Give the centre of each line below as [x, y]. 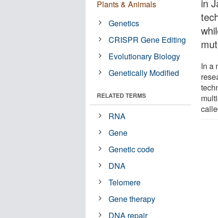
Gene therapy [132, 199]
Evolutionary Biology [145, 56]
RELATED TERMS [121, 95]
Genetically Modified [144, 73]
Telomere [125, 182]
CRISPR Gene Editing [147, 39]
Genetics [124, 23]
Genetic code [132, 149]
